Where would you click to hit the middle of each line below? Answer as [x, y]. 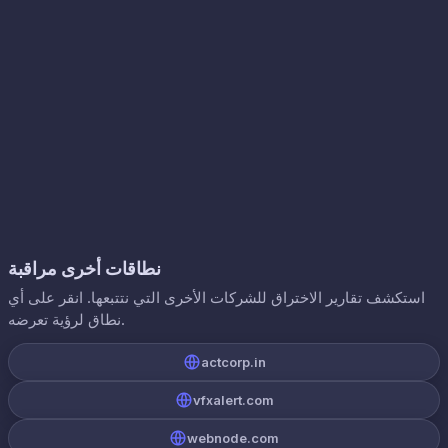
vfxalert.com [233, 400]
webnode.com [233, 438]
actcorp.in [233, 362]
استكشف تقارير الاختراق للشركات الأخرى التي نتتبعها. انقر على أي [216, 297]
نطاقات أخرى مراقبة [84, 268]
